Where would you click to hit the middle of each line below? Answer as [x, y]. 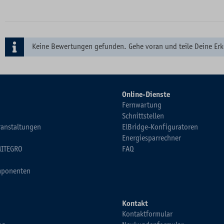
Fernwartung [142, 105]
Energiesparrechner [151, 138]
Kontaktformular [147, 214]
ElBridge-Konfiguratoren [160, 127]
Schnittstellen [143, 116]
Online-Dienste [146, 94]
